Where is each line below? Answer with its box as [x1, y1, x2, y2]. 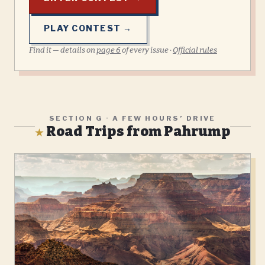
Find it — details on [29, 45, 96, 54]
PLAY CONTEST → [44, 23, 132, 34]
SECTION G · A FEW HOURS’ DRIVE [49, 114, 216, 122]
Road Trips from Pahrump [43, 122, 230, 140]
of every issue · [121, 45, 173, 54]
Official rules [173, 45, 217, 54]
